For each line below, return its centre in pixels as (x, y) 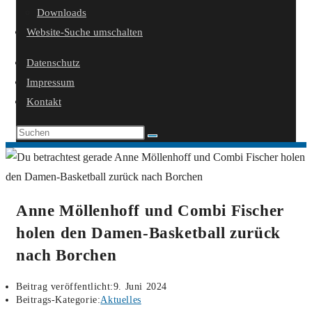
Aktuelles (121, 300)
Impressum (50, 82)
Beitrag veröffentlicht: (65, 287)
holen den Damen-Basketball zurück (148, 233)
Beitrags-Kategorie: (58, 300)
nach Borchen (67, 256)
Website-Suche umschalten (85, 32)
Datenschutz (53, 63)
